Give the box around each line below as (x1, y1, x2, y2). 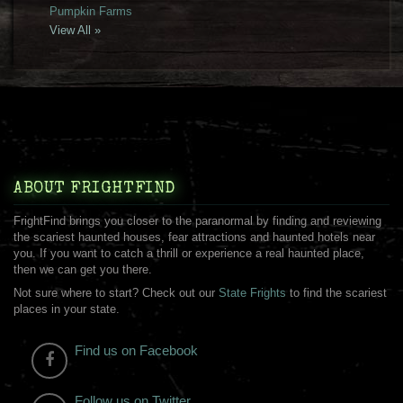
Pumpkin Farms (49, 4, 132, 18)
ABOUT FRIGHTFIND (13, 181, 175, 198)
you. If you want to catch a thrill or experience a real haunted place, (13, 246, 364, 261)
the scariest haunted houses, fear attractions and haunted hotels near (13, 230, 375, 245)
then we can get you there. (13, 263, 152, 277)
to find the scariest (286, 286, 387, 300)
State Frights (219, 286, 286, 300)
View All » (49, 22, 101, 37)
